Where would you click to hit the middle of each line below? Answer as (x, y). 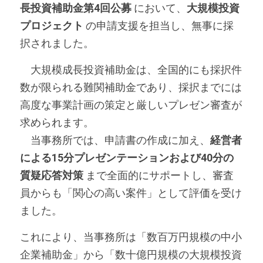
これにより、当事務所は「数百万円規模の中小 (131, 237)
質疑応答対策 (52, 175)
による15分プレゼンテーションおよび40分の (127, 158)
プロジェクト (52, 26)
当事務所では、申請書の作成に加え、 (115, 140)
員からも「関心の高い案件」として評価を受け (131, 193)
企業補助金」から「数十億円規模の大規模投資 (131, 254)
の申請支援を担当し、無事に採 (159, 26)
